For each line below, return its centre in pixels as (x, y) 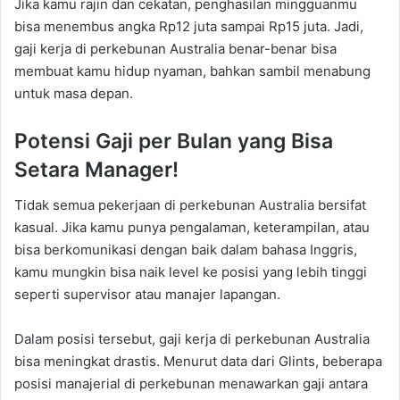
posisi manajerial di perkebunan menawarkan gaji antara (191, 384)
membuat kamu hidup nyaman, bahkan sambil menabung (192, 71)
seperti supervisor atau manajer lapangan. (147, 295)
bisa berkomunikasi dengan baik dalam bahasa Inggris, (186, 250)
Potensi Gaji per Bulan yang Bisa (174, 141)
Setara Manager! (96, 169)
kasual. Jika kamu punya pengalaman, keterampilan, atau (192, 228)
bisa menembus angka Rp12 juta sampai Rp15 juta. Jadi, (189, 26)
